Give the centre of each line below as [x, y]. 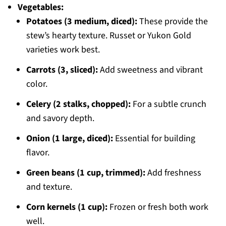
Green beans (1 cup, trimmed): [86, 173]
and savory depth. [60, 119]
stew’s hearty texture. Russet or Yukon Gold [108, 36]
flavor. [38, 153]
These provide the [172, 22]
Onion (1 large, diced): [69, 139]
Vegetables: [40, 8]
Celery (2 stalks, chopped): [78, 104]
